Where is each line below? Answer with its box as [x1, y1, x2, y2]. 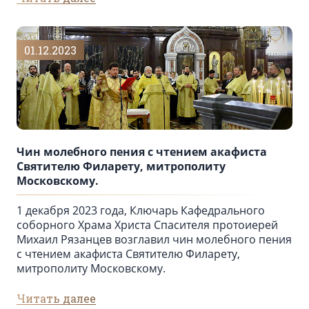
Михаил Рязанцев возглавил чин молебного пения [17, 232, 292, 248]
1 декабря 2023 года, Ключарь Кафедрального [17, 203, 265, 219]
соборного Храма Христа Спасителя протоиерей [17, 217, 278, 233]
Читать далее [17, 291, 96, 306]
